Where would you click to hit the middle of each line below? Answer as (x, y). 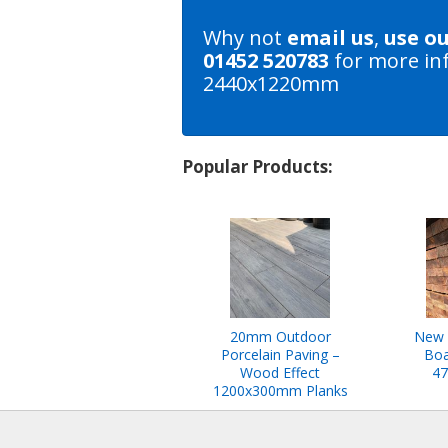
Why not (245, 38)
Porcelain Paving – (280, 355)
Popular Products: (257, 167)
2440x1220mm (271, 84)
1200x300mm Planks (280, 391)
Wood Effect (280, 373)
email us (330, 38)
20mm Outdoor (280, 337)
